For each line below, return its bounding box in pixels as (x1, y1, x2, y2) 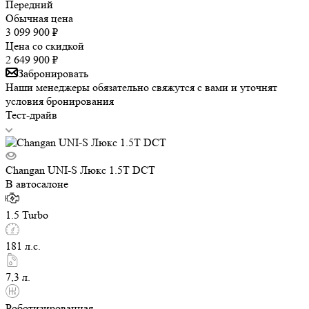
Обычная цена (6, 12, 73, 26)
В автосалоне (6, 177, 68, 191)
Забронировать (18, 67, 88, 81)
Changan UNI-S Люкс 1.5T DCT (6, 163, 155, 177)
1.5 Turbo (6, 208, 48, 222)
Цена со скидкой (6, 39, 84, 53)
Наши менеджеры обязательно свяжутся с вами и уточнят (6, 81, 277, 94)
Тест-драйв (6, 108, 57, 122)
